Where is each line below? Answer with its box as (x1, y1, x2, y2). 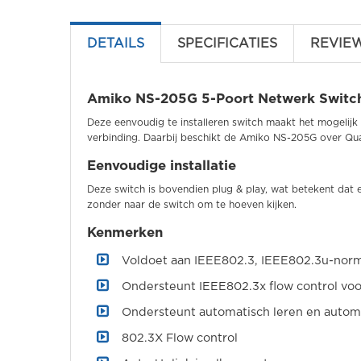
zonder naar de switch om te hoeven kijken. (87, 200, 297, 210)
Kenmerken (87, 226, 163, 239)
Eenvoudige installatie (87, 160, 236, 172)
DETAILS (87, 37, 144, 50)
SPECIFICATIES (177, 37, 277, 50)
